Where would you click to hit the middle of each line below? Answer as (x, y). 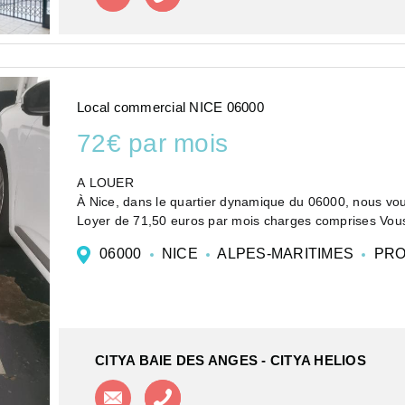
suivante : (108, 240)
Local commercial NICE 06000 (170, 107)
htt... (90, 259)
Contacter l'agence (193, 388)
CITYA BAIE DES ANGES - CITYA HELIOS (231, 360)
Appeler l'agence (237, 390)
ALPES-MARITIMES (286, 254)
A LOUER (105, 183)
